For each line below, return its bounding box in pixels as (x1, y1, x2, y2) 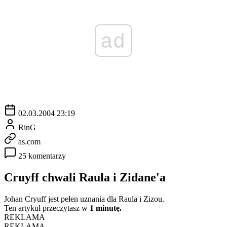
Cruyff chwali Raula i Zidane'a (4, 170, 166, 184)
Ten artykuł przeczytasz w (4, 203, 90, 212)
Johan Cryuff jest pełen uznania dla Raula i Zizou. (4, 194, 164, 203)
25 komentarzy (18, 151, 66, 160)
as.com (18, 137, 41, 146)
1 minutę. (90, 203, 122, 212)
